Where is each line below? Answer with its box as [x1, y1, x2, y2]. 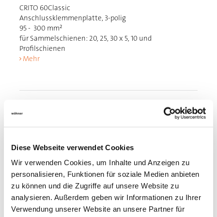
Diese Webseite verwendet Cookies [11, 143, 134, 152]
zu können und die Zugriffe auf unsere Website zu [11, 181, 179, 190]
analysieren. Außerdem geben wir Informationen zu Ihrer [11, 193, 201, 201]
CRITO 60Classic [19, 3, 71, 13]
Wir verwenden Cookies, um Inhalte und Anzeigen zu [11, 158, 190, 167]
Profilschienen [19, 44, 66, 53]
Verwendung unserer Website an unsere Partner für [11, 204, 185, 213]
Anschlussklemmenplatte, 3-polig [19, 13, 126, 23]
